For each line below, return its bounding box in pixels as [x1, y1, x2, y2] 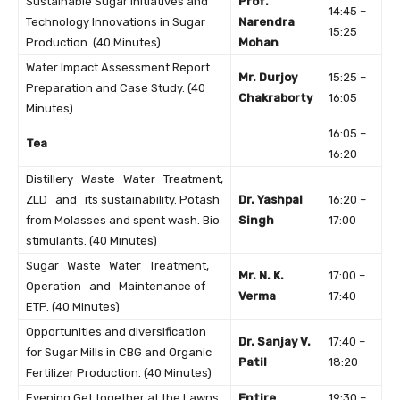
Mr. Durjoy [238, 71, 297, 85]
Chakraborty [238, 91, 312, 105]
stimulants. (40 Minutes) [26, 234, 157, 248]
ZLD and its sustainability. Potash [26, 193, 220, 207]
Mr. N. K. [238, 269, 284, 283]
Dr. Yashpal [238, 193, 303, 207]
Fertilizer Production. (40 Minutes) [26, 366, 212, 380]
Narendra [238, 15, 295, 29]
